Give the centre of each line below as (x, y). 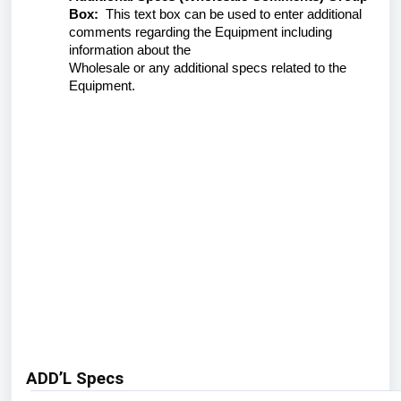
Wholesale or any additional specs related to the (208, 68)
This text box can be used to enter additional (230, 14)
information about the (130, 50)
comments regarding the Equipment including (200, 32)
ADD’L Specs (77, 379)
